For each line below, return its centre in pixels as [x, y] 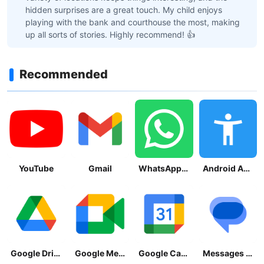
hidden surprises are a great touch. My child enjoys [124, 10]
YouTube [36, 168]
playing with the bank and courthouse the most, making [133, 22]
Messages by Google [249, 253]
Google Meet [121, 253]
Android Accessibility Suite [246, 168]
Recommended [64, 74]
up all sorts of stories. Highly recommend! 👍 [110, 34]
